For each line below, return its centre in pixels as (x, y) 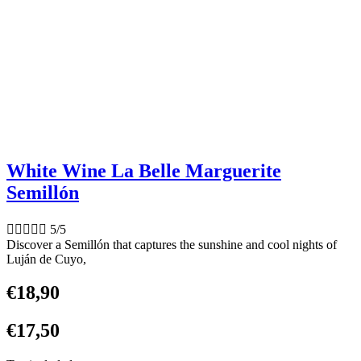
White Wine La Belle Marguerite (144, 170)
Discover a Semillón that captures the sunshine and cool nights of (172, 244)
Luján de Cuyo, (46, 259)
